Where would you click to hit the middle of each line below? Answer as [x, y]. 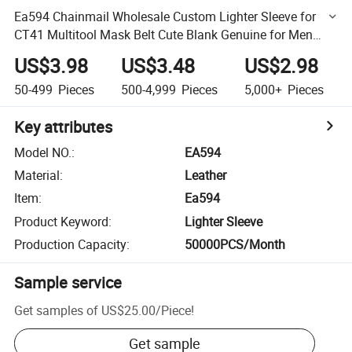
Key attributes [64, 126]
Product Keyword [62, 221]
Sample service [68, 283]
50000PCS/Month [235, 245]
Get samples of [57, 310]
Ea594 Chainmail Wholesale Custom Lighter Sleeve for [165, 16]
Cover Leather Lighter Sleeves [96, 52]
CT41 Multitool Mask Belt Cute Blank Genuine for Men [164, 34]
